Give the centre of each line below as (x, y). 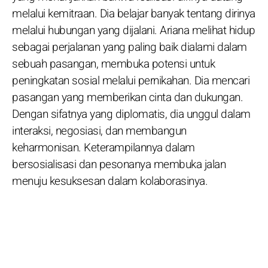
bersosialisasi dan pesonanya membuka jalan (119, 164)
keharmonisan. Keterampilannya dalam (103, 147)
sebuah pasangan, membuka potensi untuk (113, 64)
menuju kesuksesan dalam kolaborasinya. (110, 181)
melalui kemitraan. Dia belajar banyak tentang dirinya (134, 13)
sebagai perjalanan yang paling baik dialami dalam (130, 47)
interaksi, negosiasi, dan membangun (99, 131)
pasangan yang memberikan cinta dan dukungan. (127, 97)
